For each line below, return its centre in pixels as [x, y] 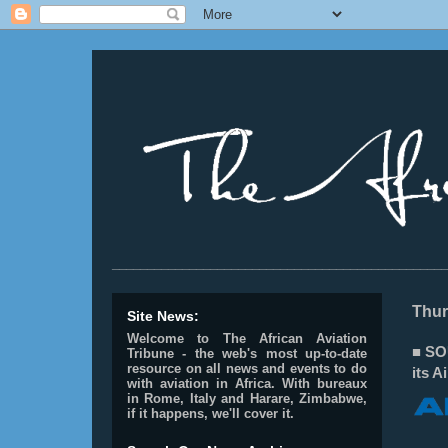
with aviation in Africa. [201, 383]
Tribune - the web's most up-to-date [247, 353]
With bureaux [324, 383]
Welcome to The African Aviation [247, 338]
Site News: [163, 316]
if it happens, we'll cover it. [210, 413]
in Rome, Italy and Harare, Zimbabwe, [247, 398]
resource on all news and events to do [247, 368]
